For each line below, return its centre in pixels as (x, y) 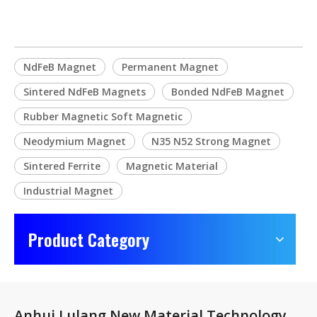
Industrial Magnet (68, 191)
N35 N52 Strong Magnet (211, 141)
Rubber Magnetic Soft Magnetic (103, 116)
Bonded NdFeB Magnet (228, 92)
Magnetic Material (172, 166)
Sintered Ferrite (62, 166)
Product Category (89, 239)
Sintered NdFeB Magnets (85, 92)
